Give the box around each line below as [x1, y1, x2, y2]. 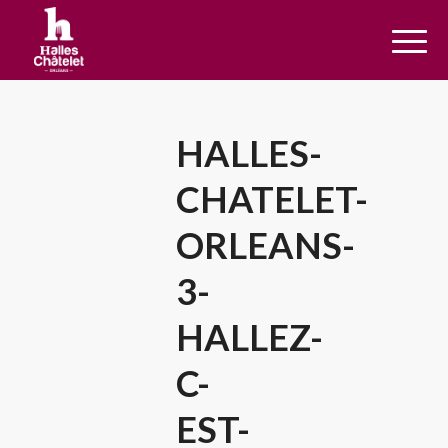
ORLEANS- [176, 223, 356, 267]
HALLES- [176, 131, 323, 175]
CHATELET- [176, 177, 369, 221]
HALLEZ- [176, 315, 324, 359]
